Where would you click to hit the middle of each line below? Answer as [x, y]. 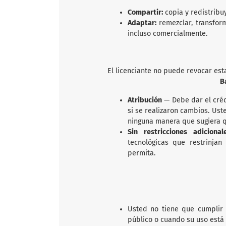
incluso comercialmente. [167, 33]
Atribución [145, 100]
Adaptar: [144, 23]
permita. [142, 153]
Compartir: [145, 12]
